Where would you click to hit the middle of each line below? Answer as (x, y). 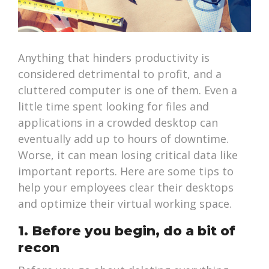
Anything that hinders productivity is (114, 58)
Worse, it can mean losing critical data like (128, 155)
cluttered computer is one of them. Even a (128, 90)
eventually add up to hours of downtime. (124, 139)
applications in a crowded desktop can (118, 123)
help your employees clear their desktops (126, 188)
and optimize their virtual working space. (125, 204)
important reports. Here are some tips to (126, 171)
